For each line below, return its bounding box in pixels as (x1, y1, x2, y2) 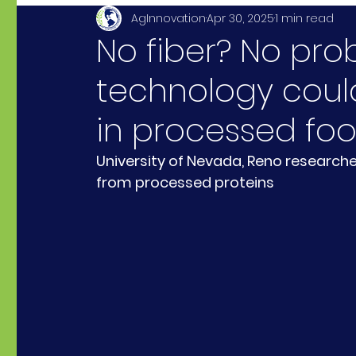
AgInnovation (131, 10, 206, 26)
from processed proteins (96, 172, 274, 192)
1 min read (275, 10, 334, 26)
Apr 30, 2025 (207, 10, 274, 26)
